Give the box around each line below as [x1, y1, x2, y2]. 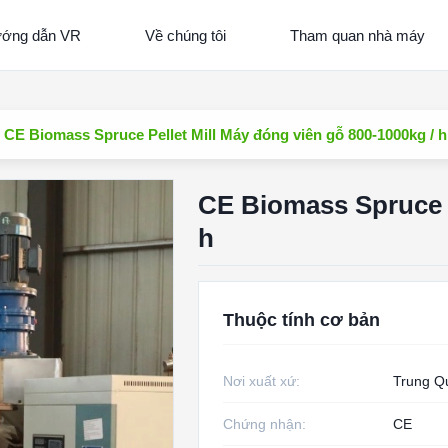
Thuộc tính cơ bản [222, 310, 380, 330]
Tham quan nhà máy [289, 26, 425, 44]
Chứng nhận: [222, 416, 306, 432]
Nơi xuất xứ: [222, 373, 300, 389]
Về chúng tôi [144, 26, 226, 44]
